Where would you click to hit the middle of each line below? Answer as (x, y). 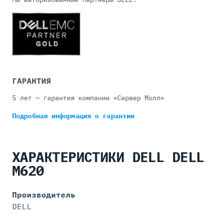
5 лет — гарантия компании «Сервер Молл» (88, 98)
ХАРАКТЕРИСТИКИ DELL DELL (108, 157)
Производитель (44, 194)
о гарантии (115, 116)
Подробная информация (54, 116)
